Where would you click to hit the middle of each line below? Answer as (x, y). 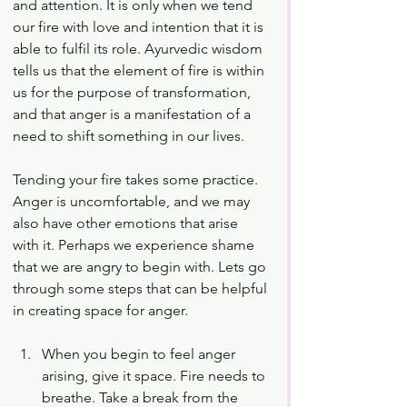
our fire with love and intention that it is (140, 27)
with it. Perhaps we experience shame (135, 245)
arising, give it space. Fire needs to (155, 376)
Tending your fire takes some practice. (137, 180)
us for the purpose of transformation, (134, 93)
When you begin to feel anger (140, 354)
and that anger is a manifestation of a (134, 114)
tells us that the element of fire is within (140, 71)
